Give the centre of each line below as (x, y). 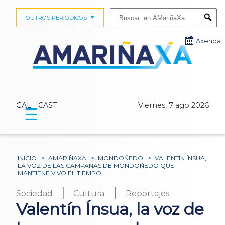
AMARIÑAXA (68, 158)
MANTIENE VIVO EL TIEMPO (60, 173)
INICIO (27, 158)
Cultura (89, 194)
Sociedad (34, 194)
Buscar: (119, 11)
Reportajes (147, 194)
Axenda (208, 41)
